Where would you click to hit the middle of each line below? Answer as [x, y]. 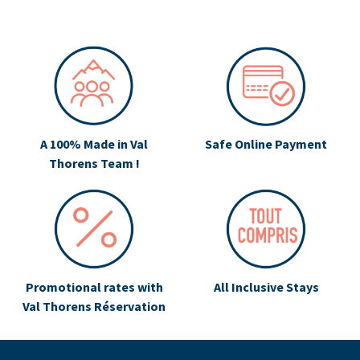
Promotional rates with [94, 287]
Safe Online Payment [266, 144]
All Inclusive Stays [266, 287]
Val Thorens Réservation [94, 306]
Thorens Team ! [94, 163]
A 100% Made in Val [94, 144]
